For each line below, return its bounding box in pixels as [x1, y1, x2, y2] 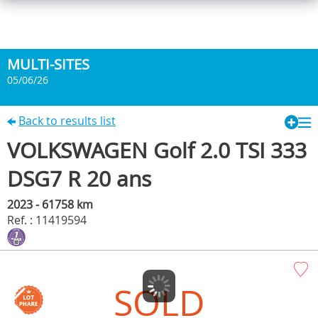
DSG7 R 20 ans [7, 164, 151, 193]
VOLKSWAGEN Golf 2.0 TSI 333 [7, 136, 307, 165]
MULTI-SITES [7, 55, 89, 74]
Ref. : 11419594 [7, 212, 87, 228]
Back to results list [18, 113, 116, 128]
